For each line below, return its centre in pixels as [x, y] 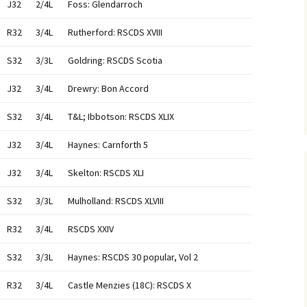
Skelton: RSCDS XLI [106, 173]
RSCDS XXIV [91, 229]
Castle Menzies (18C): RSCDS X [130, 285]
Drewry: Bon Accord [108, 88]
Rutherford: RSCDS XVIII [115, 32]
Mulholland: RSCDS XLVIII [116, 201]
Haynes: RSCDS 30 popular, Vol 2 [133, 257]
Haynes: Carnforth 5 [108, 145]
